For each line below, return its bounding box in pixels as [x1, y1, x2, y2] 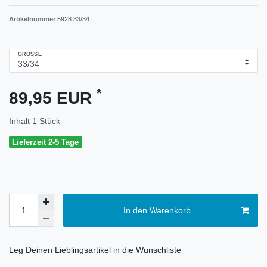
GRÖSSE [18, 51, 38, 58]
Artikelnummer [9, 15, 57, 23]
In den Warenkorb [123, 205, 191, 215]
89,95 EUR [9, 88, 97, 107]
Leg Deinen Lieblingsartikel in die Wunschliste [9, 245, 181, 255]
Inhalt [9, 116, 32, 126]
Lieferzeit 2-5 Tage [12, 137, 79, 147]
